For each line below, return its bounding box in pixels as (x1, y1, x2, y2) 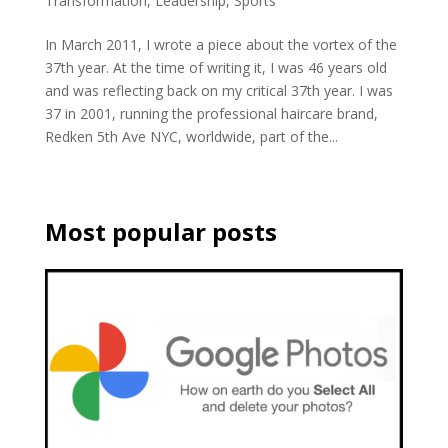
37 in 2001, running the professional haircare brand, (44, 103, 378, 123)
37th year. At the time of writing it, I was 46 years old (44, 57, 387, 77)
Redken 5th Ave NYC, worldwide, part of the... (44, 126, 338, 146)
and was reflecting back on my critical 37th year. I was (44, 80, 393, 100)
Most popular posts (44, 214, 277, 248)
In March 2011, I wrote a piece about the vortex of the (44, 34, 397, 54)
